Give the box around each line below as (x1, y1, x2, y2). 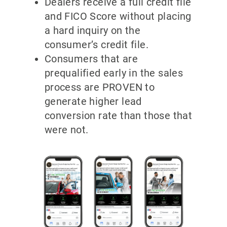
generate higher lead (44, 95, 142, 107)
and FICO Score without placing (44, 10, 192, 22)
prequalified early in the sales (44, 66, 183, 79)
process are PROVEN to (44, 81, 155, 93)
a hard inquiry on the (44, 24, 141, 36)
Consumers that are (44, 52, 138, 65)
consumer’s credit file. (44, 38, 148, 51)
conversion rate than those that (44, 109, 193, 122)
